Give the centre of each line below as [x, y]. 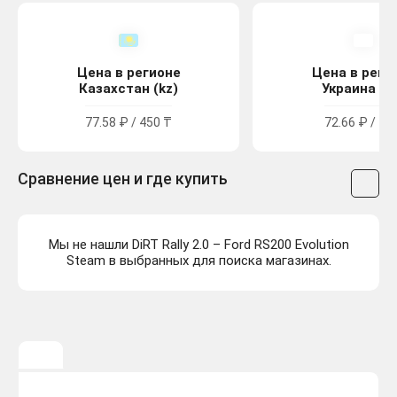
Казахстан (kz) [128, 89]
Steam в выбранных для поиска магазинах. [198, 261]
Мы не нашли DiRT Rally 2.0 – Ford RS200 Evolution [198, 245]
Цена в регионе [128, 73]
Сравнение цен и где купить [123, 179]
